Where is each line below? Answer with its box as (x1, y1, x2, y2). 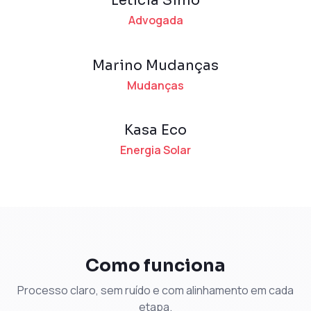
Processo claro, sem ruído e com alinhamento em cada (17, 283, 294, 299)
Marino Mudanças (92, 56, 219, 74)
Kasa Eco (124, 121, 187, 140)
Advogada (128, 12, 183, 28)
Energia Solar (120, 142, 191, 158)
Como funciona (85, 255, 226, 277)
